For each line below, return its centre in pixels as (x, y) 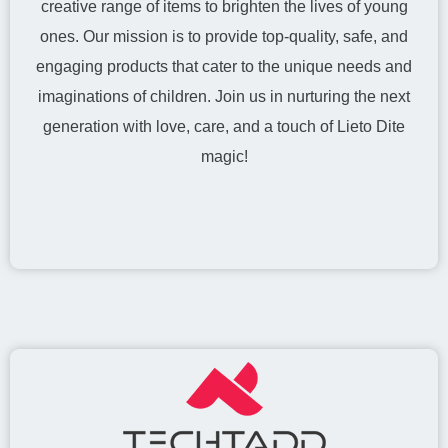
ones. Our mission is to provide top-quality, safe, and (224, 36)
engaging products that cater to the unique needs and (224, 66)
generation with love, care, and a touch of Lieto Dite (224, 126)
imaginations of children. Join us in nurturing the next (224, 96)
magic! (224, 156)
